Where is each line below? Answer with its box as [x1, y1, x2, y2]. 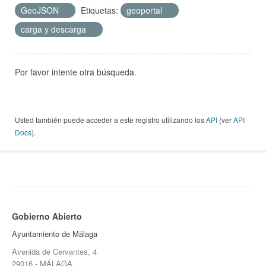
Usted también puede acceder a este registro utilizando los [15, 115, 206, 125]
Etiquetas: [81, 4, 118, 17]
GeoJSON [21, 4, 61, 17]
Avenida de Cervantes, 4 [12, 246, 97, 258]
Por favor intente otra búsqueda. [15, 66, 137, 78]
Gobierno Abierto [12, 210, 82, 223]
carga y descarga [21, 23, 88, 36]
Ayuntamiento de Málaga [12, 228, 97, 240]
